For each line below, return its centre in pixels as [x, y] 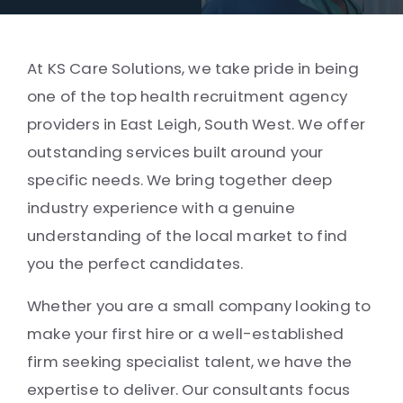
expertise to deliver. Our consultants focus [189, 390]
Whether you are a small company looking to [199, 306]
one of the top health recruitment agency [188, 96]
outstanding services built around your [175, 152]
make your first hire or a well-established [186, 334]
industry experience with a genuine [161, 208]
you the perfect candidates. [135, 264]
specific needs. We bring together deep [180, 180]
